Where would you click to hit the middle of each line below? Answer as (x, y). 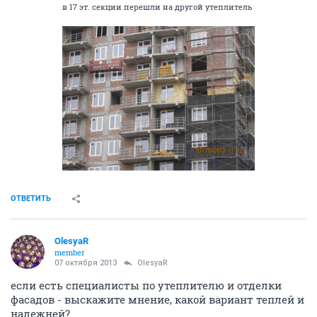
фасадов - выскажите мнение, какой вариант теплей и (157, 300)
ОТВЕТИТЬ (31, 199)
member (70, 253)
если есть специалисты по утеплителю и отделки (146, 286)
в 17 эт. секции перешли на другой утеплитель (157, 7)
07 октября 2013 (86, 263)
